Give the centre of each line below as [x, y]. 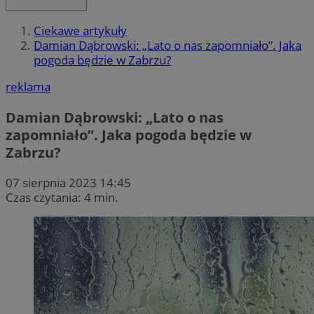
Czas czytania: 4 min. [62, 197]
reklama [28, 87]
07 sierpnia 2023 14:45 [68, 182]
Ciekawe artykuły [80, 31]
